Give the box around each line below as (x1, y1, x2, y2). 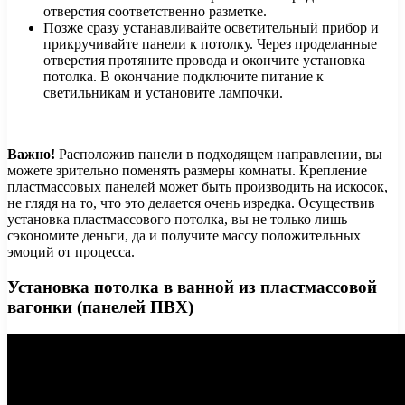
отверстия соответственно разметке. (43, 4, 267, 20)
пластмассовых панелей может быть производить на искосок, (7, 179, 388, 195)
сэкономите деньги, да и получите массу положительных (7, 228, 361, 244)
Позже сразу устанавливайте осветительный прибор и (43, 20, 379, 36)
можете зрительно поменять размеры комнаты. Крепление (7, 163, 367, 179)
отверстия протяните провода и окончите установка (43, 52, 365, 69)
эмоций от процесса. (7, 244, 135, 260)
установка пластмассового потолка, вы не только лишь (7, 212, 347, 228)
